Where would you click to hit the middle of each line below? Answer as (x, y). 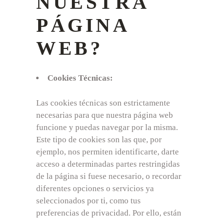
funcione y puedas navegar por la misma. (107, 127)
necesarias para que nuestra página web (105, 115)
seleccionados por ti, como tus (88, 200)
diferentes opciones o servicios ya (95, 188)
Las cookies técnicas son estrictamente (103, 103)
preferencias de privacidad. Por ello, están (109, 213)
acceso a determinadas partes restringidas (108, 164)
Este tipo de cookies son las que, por (99, 139)
